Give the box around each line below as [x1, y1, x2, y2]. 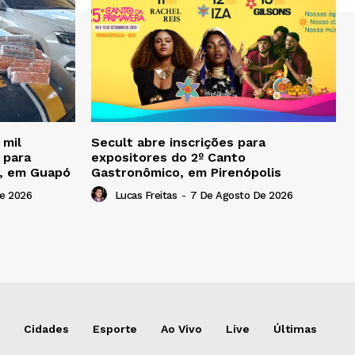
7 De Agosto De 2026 [189, 189, 292, 202]
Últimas [273, 323, 317, 336]
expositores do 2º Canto [91, 150, 246, 166]
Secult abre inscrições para [91, 135, 265, 151]
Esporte [93, 323, 137, 336]
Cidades [24, 323, 69, 336]
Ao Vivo [161, 323, 202, 336]
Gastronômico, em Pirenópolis [91, 165, 281, 181]
